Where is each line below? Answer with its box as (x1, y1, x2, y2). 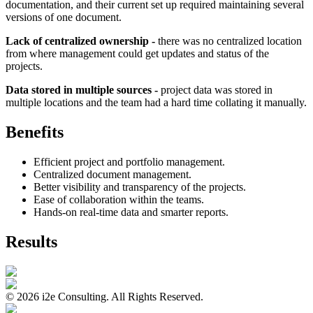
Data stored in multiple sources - (6, 84, 158, 96)
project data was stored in (158, 84, 272, 96)
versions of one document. (6, 11, 122, 24)
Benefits (6, 122, 64, 141)
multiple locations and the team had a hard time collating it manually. (6, 96, 307, 109)
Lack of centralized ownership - (6, 35, 158, 48)
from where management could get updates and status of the (6, 48, 269, 60)
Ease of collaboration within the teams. (34, 193, 204, 205)
